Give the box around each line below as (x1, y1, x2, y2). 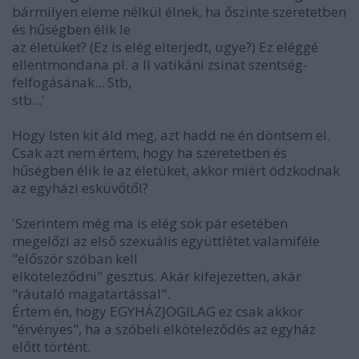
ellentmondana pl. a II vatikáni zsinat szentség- (12, 54, 308, 74)
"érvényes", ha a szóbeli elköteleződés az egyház (12, 319, 316, 338)
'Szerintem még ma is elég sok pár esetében (12, 213, 288, 232)
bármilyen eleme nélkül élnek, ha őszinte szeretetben (12, 2, 346, 21)
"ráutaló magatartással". (12, 284, 170, 303)
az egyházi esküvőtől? (12, 178, 148, 197)
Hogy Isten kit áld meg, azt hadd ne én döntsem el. (12, 125, 330, 144)
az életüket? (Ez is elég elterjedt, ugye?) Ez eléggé (12, 37, 318, 56)
